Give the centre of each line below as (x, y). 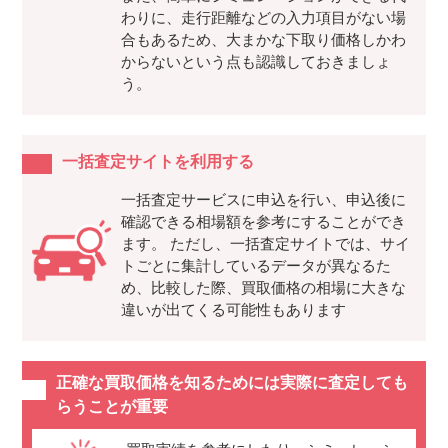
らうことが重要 (111, 407)
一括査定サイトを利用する (158, 162)
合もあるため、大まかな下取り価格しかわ (263, 40)
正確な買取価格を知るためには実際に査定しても (231, 383)
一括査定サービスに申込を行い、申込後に (263, 200)
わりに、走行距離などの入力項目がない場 (263, 18)
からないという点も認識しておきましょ (255, 62)
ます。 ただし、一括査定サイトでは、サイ (265, 244)
